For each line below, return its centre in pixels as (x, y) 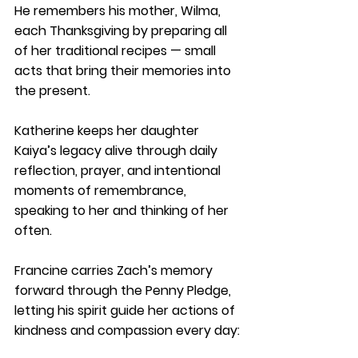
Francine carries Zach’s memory (115, 270)
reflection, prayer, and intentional (119, 171)
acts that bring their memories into (124, 71)
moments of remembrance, (102, 191)
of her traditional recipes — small (117, 51)
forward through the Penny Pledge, (124, 290)
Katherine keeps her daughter (108, 131)
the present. (52, 91)
